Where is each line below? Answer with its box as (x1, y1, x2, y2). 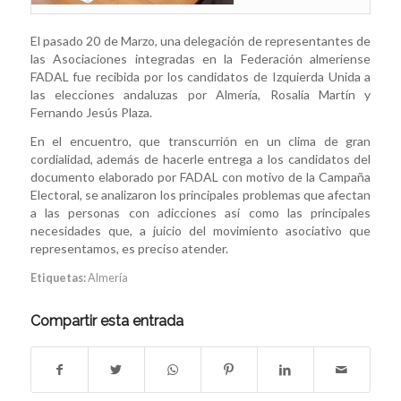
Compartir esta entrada (30, 311, 183, 329)
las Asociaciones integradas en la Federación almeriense (30, 51, 371, 67)
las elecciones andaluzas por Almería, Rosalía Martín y (30, 87, 371, 103)
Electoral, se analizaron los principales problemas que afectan (30, 186, 371, 202)
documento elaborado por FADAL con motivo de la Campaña (30, 168, 371, 184)
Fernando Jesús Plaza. (30, 105, 152, 121)
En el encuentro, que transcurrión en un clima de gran (30, 132, 371, 149)
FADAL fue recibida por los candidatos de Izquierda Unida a (30, 69, 371, 85)
